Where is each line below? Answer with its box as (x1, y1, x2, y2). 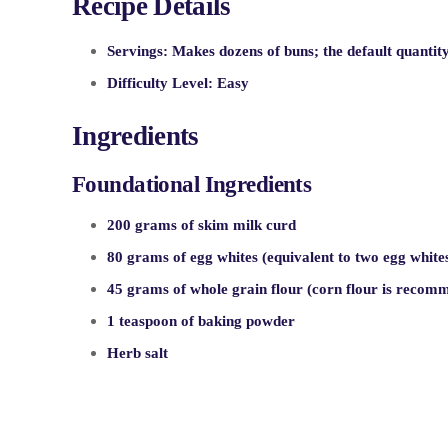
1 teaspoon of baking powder (107, 313, 295, 329)
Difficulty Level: (107, 75, 213, 91)
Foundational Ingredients (72, 171, 312, 197)
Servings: (107, 43, 168, 59)
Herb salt (107, 345, 168, 361)
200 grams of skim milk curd (107, 217, 296, 233)
